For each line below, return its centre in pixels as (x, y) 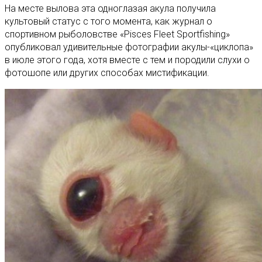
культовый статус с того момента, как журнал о (108, 21)
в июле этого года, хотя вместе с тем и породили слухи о (127, 60)
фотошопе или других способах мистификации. (107, 73)
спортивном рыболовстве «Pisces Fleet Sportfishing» (117, 34)
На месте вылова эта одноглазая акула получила (110, 8)
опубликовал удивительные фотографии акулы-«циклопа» (129, 47)
